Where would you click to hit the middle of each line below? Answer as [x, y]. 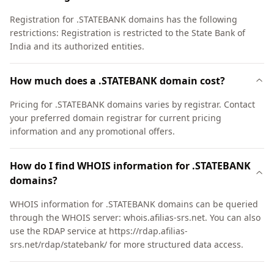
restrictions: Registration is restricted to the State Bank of [128, 33]
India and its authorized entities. [77, 46]
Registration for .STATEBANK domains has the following [124, 19]
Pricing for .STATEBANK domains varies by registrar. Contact [132, 104]
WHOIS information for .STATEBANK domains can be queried [134, 204]
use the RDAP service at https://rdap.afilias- [99, 231]
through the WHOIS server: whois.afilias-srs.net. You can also [135, 217]
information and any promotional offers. [92, 131]
